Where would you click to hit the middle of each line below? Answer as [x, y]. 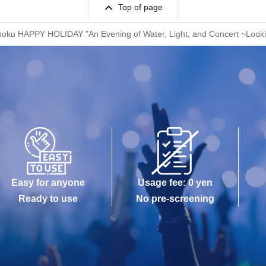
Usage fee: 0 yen [175, 183]
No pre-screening [175, 199]
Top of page [140, 7]
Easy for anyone [48, 183]
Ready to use [48, 199]
